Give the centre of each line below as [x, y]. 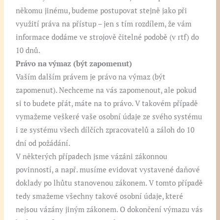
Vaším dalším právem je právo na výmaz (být [91, 77]
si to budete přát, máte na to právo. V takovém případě [107, 104]
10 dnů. [28, 51]
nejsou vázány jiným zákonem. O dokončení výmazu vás [110, 210]
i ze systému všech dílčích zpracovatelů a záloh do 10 [105, 130]
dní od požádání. [43, 143]
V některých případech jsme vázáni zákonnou [92, 157]
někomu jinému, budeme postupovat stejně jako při [102, 11]
